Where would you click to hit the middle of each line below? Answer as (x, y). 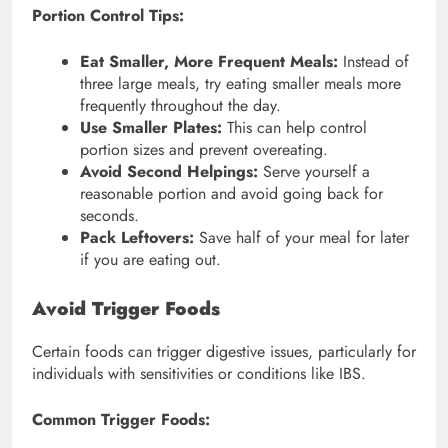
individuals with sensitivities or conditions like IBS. (199, 374)
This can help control (294, 128)
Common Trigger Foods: (121, 420)
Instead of (373, 62)
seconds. (109, 216)
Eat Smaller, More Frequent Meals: (209, 62)
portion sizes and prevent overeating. (204, 150)
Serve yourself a (314, 172)
